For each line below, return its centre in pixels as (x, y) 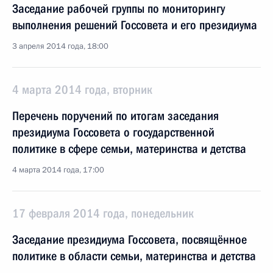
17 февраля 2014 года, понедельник (103, 213)
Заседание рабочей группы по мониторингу (119, 9)
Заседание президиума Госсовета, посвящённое (129, 239)
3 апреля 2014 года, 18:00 (60, 46)
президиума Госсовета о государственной (113, 132)
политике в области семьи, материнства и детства (134, 256)
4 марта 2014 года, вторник (82, 90)
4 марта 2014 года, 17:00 (58, 170)
